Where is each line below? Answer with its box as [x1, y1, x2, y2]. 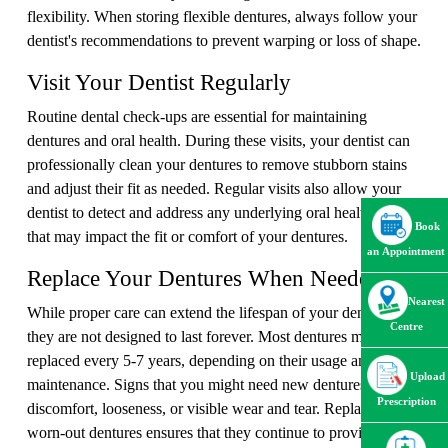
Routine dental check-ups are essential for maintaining [27, 107, 367, 124]
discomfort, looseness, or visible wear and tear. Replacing [27, 399, 388, 416]
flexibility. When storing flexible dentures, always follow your [27, 7, 417, 24]
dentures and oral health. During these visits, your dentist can [27, 131, 410, 148]
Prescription [376, 396, 436, 408]
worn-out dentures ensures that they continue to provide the [27, 423, 400, 440]
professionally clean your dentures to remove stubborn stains [27, 155, 407, 172]
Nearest [407, 296, 445, 308]
